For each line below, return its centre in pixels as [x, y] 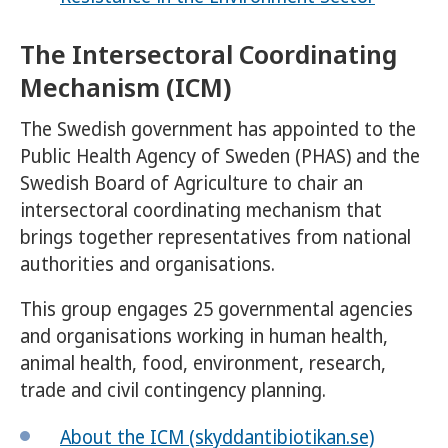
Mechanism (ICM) [125, 87]
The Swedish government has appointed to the [218, 129]
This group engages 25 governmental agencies [216, 309]
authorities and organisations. [147, 264]
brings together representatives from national [215, 237]
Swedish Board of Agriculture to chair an [191, 183]
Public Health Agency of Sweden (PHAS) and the [220, 156]
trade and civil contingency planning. [173, 390]
